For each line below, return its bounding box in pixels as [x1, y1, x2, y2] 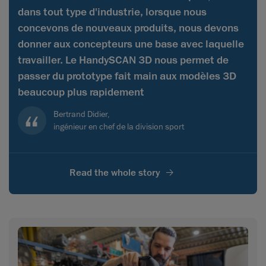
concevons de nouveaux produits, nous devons [18, 21, 239, 35]
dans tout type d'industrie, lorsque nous [18, 5, 207, 19]
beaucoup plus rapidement [18, 85, 144, 99]
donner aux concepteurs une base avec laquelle [18, 37, 244, 51]
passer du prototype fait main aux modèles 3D [18, 69, 236, 83]
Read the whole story [69, 167, 160, 179]
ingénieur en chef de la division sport [53, 121, 184, 132]
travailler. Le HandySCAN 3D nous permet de [18, 53, 229, 67]
